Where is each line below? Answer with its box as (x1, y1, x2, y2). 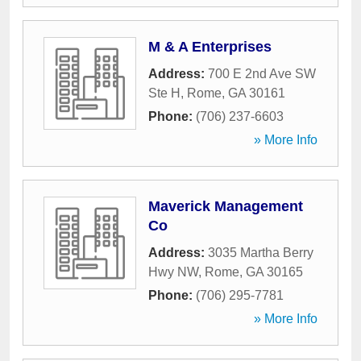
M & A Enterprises (148, 39, 272, 55)
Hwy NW (148, 265, 198, 279)
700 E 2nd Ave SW (208, 67, 316, 81)
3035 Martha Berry (208, 246, 313, 259)
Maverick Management (148, 198, 303, 214)
